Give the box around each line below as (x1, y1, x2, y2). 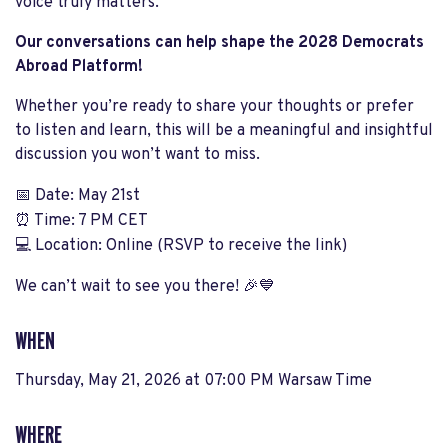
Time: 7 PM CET (31, 211, 148, 231)
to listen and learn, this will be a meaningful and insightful (15, 121, 433, 141)
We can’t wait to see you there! (15, 277, 243, 297)
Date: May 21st (31, 186, 140, 206)
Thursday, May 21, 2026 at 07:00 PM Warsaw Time (15, 371, 372, 391)
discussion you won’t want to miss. (15, 145, 260, 165)
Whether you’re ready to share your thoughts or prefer (15, 97, 414, 117)
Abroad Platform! (15, 57, 143, 77)
